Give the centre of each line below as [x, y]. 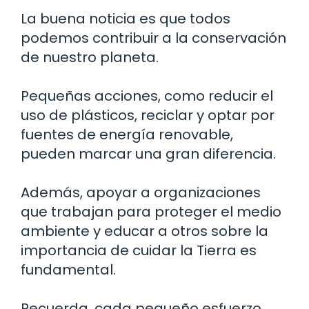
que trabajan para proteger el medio [151, 211]
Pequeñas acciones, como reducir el [147, 96]
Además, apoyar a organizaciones [141, 192]
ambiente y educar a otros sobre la [144, 231]
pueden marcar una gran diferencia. [148, 153]
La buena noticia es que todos [126, 18]
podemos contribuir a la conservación [153, 38]
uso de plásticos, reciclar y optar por [148, 115]
